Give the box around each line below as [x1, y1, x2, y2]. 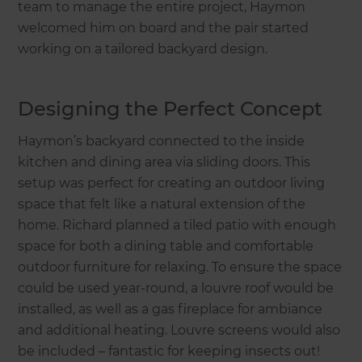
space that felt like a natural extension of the [18, 196, 306, 213]
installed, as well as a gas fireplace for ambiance [18, 301, 323, 318]
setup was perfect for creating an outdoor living [18, 175, 326, 192]
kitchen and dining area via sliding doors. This [18, 154, 311, 170]
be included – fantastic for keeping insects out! [18, 343, 321, 360]
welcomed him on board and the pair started [18, 20, 309, 36]
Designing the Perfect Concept [18, 97, 323, 121]
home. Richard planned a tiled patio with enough [18, 217, 337, 234]
